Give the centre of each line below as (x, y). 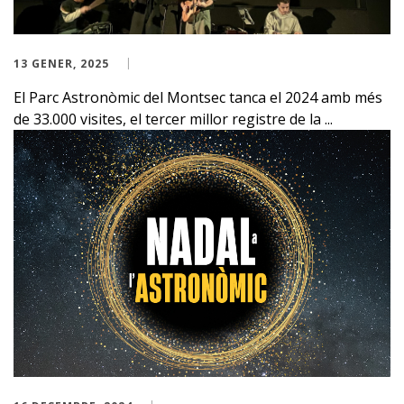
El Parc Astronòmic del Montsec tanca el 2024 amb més (198, 98)
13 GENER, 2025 (61, 64)
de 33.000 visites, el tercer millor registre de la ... (173, 119)
